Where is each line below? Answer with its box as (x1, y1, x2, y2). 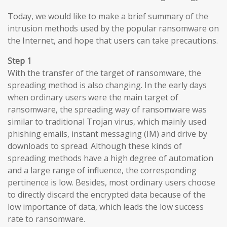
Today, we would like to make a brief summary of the (8, 11, 208, 22)
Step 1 (8, 55, 31, 66)
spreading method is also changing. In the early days (8, 80, 207, 91)
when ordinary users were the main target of (8, 92, 178, 103)
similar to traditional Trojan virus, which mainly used (8, 116, 206, 127)
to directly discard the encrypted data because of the (8, 189, 206, 200)
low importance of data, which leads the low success (8, 201, 204, 212)
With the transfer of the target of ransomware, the (8, 67, 201, 79)
